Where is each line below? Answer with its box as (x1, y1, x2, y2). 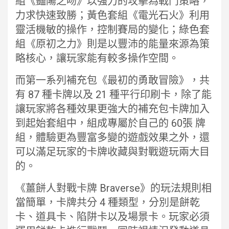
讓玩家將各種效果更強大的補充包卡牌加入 (15, 103, 210, 116)
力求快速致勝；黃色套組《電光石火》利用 (15, 9, 210, 22)
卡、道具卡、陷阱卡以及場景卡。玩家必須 (15, 211, 210, 223)
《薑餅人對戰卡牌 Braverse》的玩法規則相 (15, 182, 212, 195)
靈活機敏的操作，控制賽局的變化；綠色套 (15, 24, 210, 36)
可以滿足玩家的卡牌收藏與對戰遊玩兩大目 (15, 146, 210, 158)
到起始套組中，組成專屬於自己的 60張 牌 (15, 117, 205, 130)
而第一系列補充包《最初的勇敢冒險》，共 (15, 74, 210, 87)
